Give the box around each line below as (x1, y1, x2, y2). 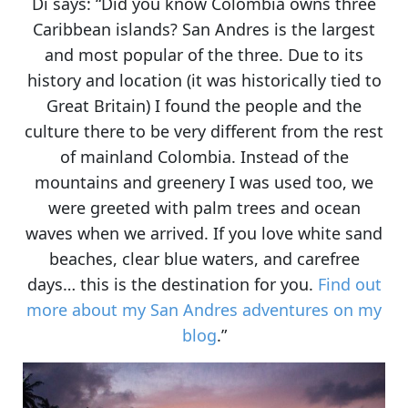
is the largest (270, 17, 375, 40)
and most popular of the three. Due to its (45, 43, 363, 66)
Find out (317, 272, 382, 295)
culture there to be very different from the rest (25, 119, 383, 142)
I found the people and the (155, 94, 362, 117)
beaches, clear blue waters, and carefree (48, 247, 360, 270)
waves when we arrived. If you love (25, 221, 298, 244)
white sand (298, 221, 382, 244)
